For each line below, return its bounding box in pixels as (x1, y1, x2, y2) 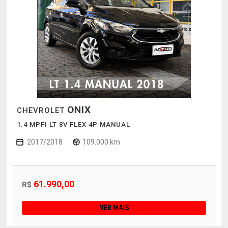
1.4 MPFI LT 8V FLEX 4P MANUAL (16, 121, 130, 129)
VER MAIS (99, 204, 129, 212)
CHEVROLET (16, 106, 67, 116)
